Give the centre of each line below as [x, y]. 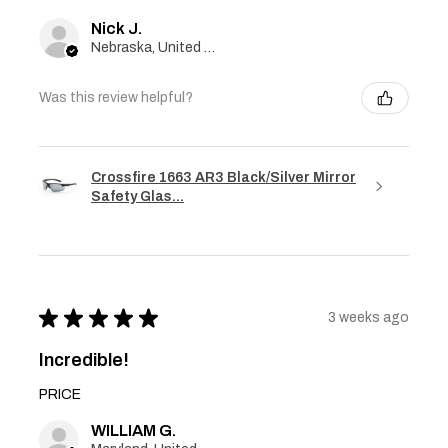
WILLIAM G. [133, 430]
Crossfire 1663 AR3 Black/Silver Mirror [223, 177]
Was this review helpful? [116, 98]
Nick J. [116, 28]
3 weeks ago [368, 318]
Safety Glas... [137, 196]
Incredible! [84, 359]
